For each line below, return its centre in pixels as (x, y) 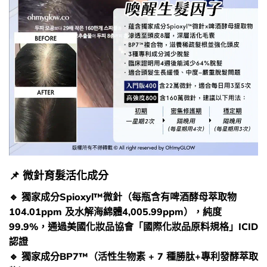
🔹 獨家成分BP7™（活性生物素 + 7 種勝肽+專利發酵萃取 (133, 257)
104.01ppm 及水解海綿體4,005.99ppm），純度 (115, 212)
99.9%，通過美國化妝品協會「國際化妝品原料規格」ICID (133, 227)
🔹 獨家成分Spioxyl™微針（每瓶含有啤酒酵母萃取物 (123, 197)
